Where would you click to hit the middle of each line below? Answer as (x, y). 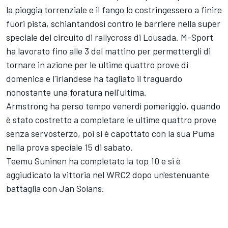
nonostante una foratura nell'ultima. (76, 92)
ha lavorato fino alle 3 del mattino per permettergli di (108, 51)
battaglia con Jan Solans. (55, 189)
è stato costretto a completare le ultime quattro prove (111, 120)
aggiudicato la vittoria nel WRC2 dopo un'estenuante (108, 175)
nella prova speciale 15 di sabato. (69, 147)
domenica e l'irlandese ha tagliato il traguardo (94, 79)
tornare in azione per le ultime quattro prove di (97, 65)
